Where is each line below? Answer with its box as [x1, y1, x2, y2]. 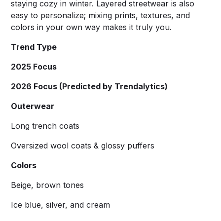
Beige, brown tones [11, 180, 84, 190]
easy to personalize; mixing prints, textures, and [11, 10, 190, 20]
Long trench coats [11, 120, 80, 131]
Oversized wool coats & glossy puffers [11, 140, 155, 150]
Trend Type [11, 41, 57, 52]
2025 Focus [11, 61, 57, 72]
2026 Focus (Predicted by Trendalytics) [11, 81, 168, 91]
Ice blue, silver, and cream [11, 199, 110, 210]
